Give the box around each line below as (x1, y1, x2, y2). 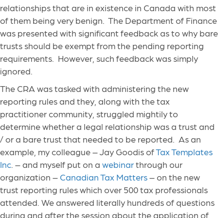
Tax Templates (156, 146, 213, 157)
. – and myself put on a (11, 159, 102, 170)
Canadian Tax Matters (60, 172, 147, 182)
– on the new (147, 172, 200, 182)
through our (134, 159, 182, 170)
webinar (102, 159, 134, 170)
